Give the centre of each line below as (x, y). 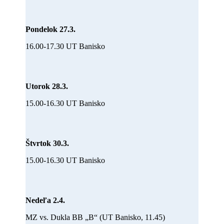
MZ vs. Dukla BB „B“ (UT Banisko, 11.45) (95, 217)
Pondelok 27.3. (51, 29)
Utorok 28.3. (47, 86)
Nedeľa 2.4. (45, 200)
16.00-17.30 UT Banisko (65, 46)
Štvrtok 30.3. (47, 143)
